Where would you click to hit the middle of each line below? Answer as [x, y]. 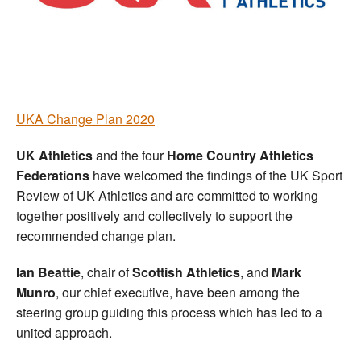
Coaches [187, 70]
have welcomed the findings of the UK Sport [216, 175]
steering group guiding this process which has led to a [169, 312]
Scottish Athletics [186, 272]
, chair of [106, 272]
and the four [130, 155]
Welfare [187, 26]
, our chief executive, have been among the [178, 292]
